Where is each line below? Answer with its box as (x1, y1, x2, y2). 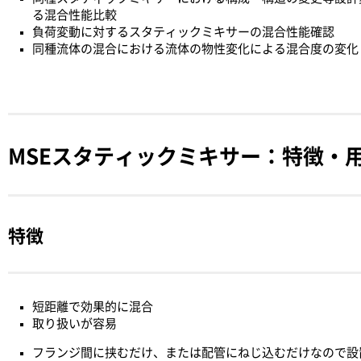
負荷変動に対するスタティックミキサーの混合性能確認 (32, 26, 334, 38)
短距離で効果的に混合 (32, 301, 153, 313)
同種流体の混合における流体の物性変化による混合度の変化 (32, 43, 359, 55)
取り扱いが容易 (32, 317, 117, 330)
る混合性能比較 (32, 9, 117, 21)
